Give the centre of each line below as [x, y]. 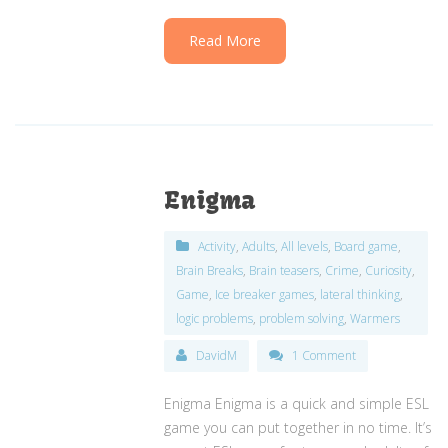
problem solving [302, 318]
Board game [366, 246]
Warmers [375, 318]
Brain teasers [284, 270]
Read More [225, 40]
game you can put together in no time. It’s [298, 427]
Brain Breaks [210, 270]
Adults [259, 246]
